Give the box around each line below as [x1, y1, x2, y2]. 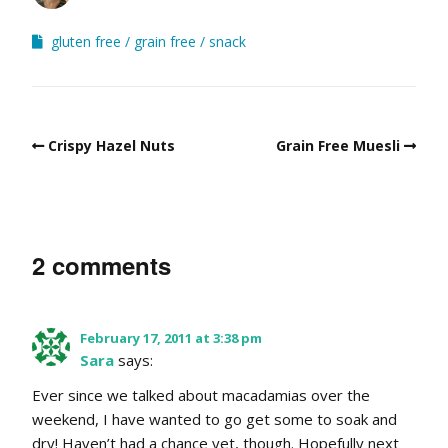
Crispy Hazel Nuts [48, 136, 175, 156]
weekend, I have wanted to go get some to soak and [32, 409, 397, 430]
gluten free [51, 32, 121, 52]
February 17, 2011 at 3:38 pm [80, 329, 262, 348]
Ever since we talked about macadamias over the [32, 385, 370, 406]
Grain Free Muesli [276, 136, 400, 156]
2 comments [32, 248, 171, 283]
